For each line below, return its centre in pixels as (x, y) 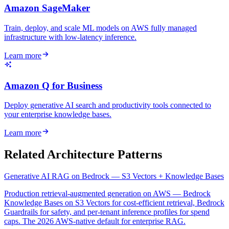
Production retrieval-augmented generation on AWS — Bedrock (107, 194)
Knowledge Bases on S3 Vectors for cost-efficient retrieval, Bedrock (114, 203)
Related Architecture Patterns (83, 155)
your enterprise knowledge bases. (58, 114)
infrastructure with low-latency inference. (70, 37)
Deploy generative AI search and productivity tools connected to (108, 105)
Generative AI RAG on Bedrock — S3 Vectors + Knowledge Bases (114, 176)
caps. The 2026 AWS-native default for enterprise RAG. (95, 221)
